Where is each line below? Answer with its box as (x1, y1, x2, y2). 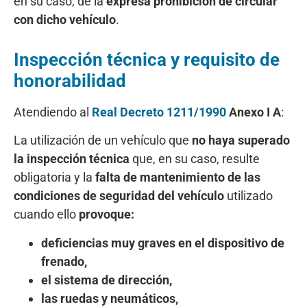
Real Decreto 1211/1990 (92, 104, 226, 119)
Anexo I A (226, 104, 281, 119)
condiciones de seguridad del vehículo (14, 188, 224, 204)
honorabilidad (14, 70, 126, 91)
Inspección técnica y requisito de (14, 49, 280, 70)
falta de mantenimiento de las (93, 170, 260, 185)
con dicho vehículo (14, 12, 116, 27)
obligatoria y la (14, 170, 93, 185)
